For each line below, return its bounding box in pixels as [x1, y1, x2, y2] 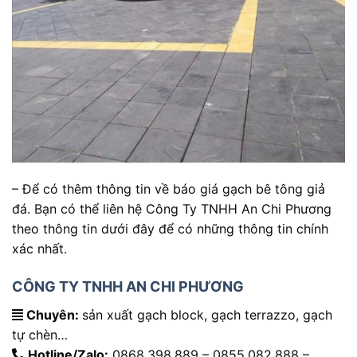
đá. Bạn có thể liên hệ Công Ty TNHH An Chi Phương [12, 200, 331, 217]
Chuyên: [23, 306, 82, 323]
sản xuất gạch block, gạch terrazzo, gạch [82, 306, 332, 323]
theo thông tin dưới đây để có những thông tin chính [12, 220, 328, 237]
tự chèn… [12, 326, 68, 343]
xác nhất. [12, 240, 67, 257]
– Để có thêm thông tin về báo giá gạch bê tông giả [12, 180, 325, 197]
